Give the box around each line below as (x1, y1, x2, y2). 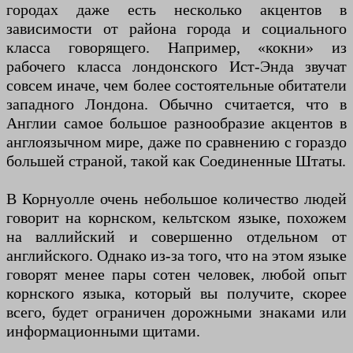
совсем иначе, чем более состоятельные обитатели (6, 76, 347, 95)
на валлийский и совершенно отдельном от (6, 228, 347, 246)
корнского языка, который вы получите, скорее (6, 284, 347, 303)
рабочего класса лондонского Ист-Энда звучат (6, 58, 347, 76)
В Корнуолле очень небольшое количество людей (6, 190, 347, 208)
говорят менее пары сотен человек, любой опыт (6, 266, 347, 284)
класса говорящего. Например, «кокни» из (6, 39, 347, 57)
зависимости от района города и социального (6, 20, 347, 38)
